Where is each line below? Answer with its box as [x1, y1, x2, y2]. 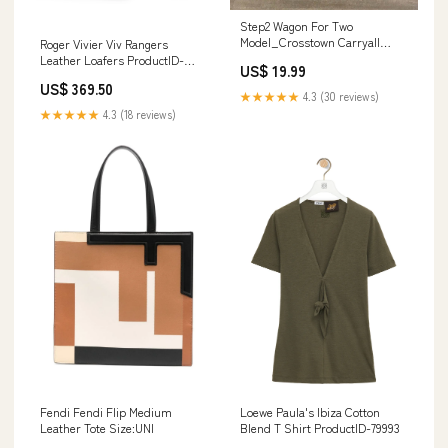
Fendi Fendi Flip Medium [40, 403, 172, 421]
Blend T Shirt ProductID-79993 [240, 419, 400, 437]
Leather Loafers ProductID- [40, 51, 184, 69]
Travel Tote [240, 48, 298, 66]
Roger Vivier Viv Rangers [40, 35, 168, 53]
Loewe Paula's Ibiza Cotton [240, 403, 380, 421]
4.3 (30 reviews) [300, 87, 379, 104]
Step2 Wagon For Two [240, 16, 353, 34]
